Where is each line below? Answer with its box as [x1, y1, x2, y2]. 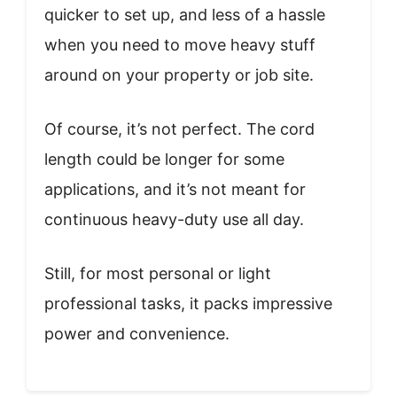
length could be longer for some [44, 150, 284, 169]
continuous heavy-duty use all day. [44, 210, 304, 230]
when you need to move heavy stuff [44, 35, 315, 55]
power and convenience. [44, 324, 230, 344]
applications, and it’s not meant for [44, 180, 306, 199]
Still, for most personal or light [44, 264, 271, 284]
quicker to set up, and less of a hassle [44, 5, 325, 25]
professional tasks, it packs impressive [44, 294, 332, 314]
